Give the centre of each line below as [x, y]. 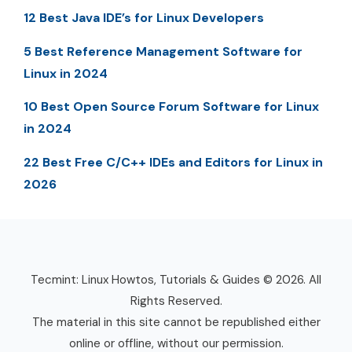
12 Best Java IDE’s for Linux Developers [144, 18]
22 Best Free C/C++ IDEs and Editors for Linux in [173, 162]
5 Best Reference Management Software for [163, 51]
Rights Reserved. [176, 301]
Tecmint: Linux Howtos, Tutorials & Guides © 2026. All [176, 279]
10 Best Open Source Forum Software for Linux [171, 107]
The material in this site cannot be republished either [176, 322]
